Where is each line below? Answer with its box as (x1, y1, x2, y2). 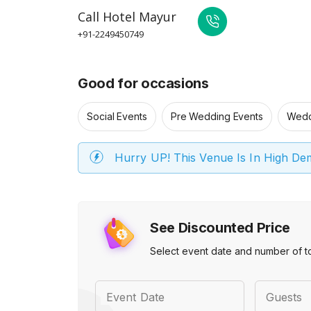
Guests (265, 290, 303, 304)
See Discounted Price (150, 219, 290, 236)
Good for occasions (78, 75, 209, 92)
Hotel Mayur (103, 8, 176, 25)
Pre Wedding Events (170, 110, 263, 122)
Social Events (87, 110, 147, 122)
